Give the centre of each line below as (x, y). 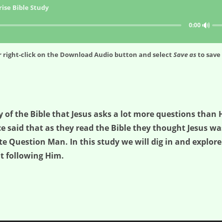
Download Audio (86, 55)
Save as (185, 55)
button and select (143, 55)
